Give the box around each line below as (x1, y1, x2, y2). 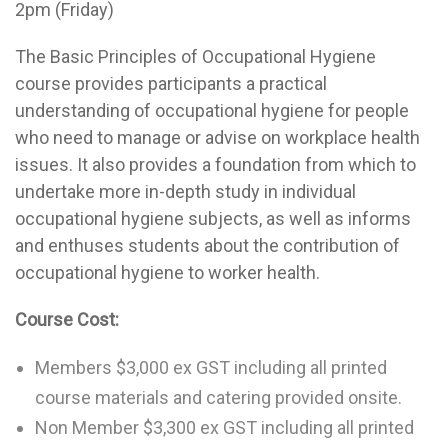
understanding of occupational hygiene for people (15, 100, 409, 121)
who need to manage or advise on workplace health (15, 127, 420, 148)
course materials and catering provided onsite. (35, 387, 402, 408)
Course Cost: (15, 309, 119, 330)
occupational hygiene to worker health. (15, 262, 320, 283)
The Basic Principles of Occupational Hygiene (15, 46, 376, 67)
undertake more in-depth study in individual (15, 181, 356, 202)
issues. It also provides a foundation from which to (15, 154, 416, 175)
